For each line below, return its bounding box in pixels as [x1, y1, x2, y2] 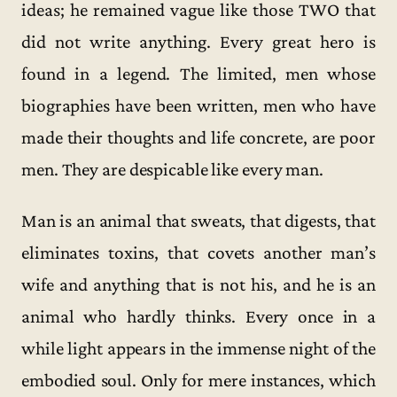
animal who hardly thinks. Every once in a [21, 305, 376, 327]
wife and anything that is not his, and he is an [21, 273, 376, 295]
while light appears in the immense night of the [21, 337, 376, 359]
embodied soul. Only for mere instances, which [21, 369, 376, 391]
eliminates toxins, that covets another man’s [21, 241, 376, 263]
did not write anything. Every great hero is [21, 31, 376, 53]
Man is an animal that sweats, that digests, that [21, 209, 376, 231]
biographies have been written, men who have [21, 95, 376, 117]
